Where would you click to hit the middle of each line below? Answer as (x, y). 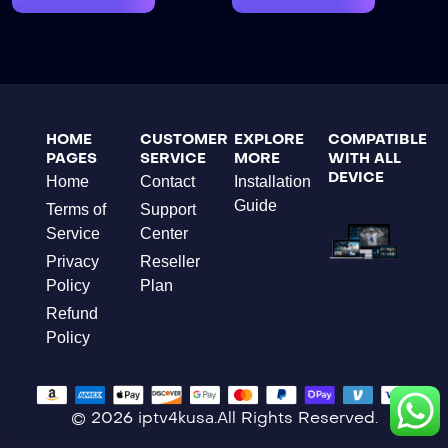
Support (168, 209)
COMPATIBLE (377, 139)
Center (164, 233)
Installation (272, 181)
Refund (72, 313)
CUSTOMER (184, 139)
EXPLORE (269, 139)
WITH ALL (364, 158)
